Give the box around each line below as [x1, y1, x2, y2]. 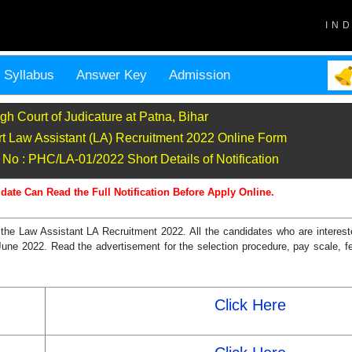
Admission [169, 68, 230, 83]
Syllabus [4, 68, 54, 83]
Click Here [214, 296, 286, 314]
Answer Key [76, 68, 147, 83]
